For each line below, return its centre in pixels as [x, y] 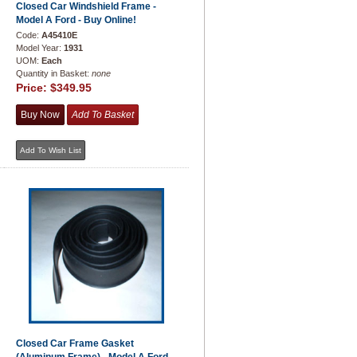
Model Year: [40, 48]
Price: [33, 88]
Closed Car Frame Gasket [75, 343]
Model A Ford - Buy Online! [76, 20]
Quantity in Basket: [54, 73]
